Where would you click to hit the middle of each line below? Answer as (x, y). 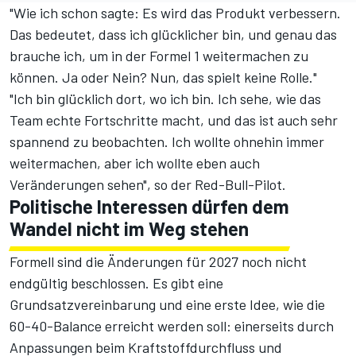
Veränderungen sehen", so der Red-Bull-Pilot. (148, 185)
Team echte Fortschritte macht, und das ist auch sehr (174, 120)
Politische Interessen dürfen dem (149, 207)
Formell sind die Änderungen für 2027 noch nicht (158, 262)
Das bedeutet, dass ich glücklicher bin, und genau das (173, 35)
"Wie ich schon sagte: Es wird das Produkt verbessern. (175, 13)
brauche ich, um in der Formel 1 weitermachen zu (159, 56)
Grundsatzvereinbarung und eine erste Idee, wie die (167, 305)
